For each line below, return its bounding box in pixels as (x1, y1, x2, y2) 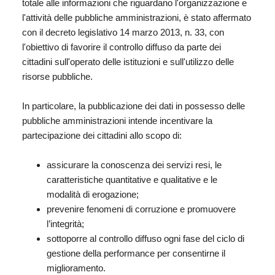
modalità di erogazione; (47, 188, 139, 199)
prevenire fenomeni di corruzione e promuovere (47, 203, 236, 214)
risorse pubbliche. (22, 71, 93, 82)
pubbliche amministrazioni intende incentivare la (22, 115, 212, 126)
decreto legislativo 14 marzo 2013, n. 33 (45, 26, 204, 37)
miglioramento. (47, 262, 106, 273)
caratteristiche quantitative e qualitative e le (47, 174, 217, 185)
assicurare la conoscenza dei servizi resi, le (47, 159, 222, 170)
